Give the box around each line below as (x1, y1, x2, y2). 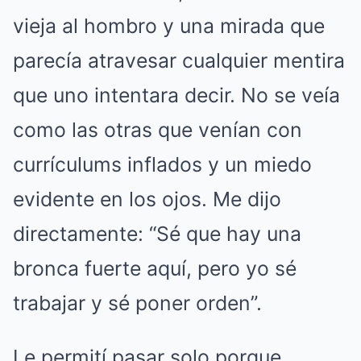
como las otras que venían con (13, 118, 302, 142)
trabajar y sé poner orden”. (13, 291, 262, 315)
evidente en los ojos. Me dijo (13, 187, 281, 211)
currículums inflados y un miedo (13, 152, 312, 176)
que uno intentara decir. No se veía (13, 83, 340, 107)
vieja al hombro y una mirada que (13, 14, 325, 38)
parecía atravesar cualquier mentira (13, 48, 345, 73)
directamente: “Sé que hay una (13, 222, 301, 246)
